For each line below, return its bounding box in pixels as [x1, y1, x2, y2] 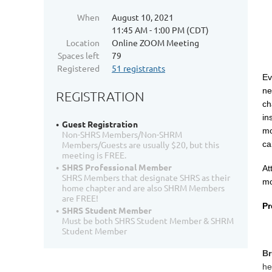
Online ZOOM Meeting [112, 37, 199, 48]
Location [66, 37, 100, 48]
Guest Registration [62, 118, 138, 130]
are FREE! [62, 192, 98, 204]
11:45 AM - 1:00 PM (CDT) [112, 24, 209, 35]
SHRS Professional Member [62, 161, 172, 173]
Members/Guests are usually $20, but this [62, 139, 219, 151]
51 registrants [112, 63, 165, 73]
